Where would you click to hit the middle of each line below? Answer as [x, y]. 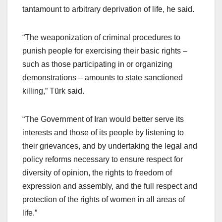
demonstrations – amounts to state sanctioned [103, 78]
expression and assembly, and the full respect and [110, 186]
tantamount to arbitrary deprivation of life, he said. [108, 9]
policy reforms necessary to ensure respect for [103, 160]
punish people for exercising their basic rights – [105, 51]
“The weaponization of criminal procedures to [101, 38]
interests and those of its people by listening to [103, 133]
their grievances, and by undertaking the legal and [110, 146]
